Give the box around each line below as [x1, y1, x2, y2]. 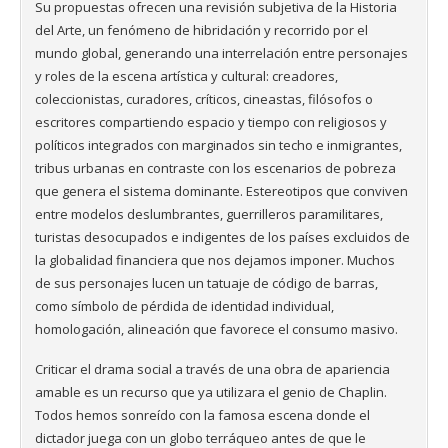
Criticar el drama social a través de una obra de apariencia [35, 360, 390, 379]
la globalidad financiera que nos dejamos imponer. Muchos [35, 251, 395, 270]
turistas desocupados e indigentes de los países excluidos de [35, 228, 410, 247]
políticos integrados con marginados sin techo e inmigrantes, [35, 136, 402, 155]
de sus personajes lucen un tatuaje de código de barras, [35, 274, 378, 293]
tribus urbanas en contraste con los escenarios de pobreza [35, 159, 396, 178]
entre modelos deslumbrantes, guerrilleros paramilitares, [35, 205, 383, 224]
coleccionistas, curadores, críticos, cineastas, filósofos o [35, 90, 373, 109]
